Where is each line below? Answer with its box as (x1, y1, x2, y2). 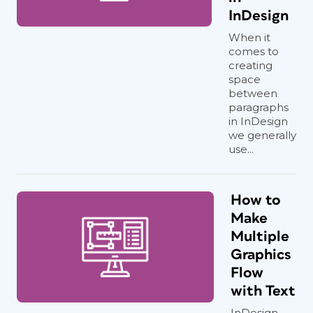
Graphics (231, 247, 291, 262)
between (228, 87, 277, 100)
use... (228, 143, 254, 156)
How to (231, 193, 281, 208)
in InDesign (228, 115, 288, 128)
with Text (231, 284, 296, 298)
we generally (228, 129, 296, 142)
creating (228, 59, 272, 72)
